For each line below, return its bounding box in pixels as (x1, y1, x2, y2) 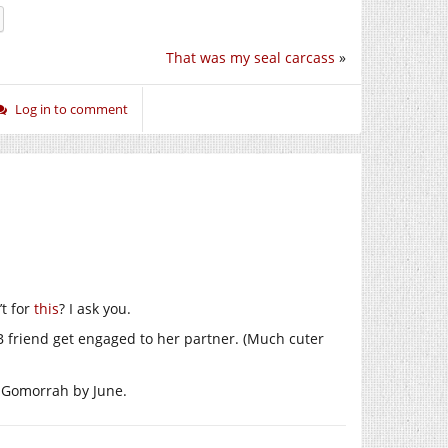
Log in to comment (15, 99, 128, 118)
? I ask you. (59, 298, 131, 318)
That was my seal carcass (166, 47, 335, 67)
